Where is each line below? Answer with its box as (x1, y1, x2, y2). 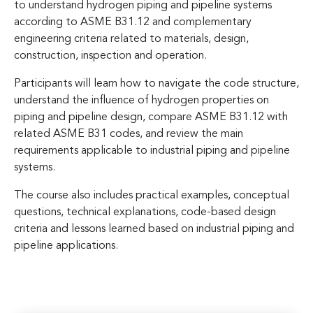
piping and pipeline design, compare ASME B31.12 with (14, 111, 288, 123)
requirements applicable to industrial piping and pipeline (14, 145, 290, 156)
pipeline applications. (14, 240, 118, 252)
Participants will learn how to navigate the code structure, (14, 78, 299, 89)
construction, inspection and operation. (14, 50, 207, 61)
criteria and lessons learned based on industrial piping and (14, 223, 294, 235)
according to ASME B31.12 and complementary (14, 16, 252, 28)
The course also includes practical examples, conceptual (14, 189, 289, 201)
